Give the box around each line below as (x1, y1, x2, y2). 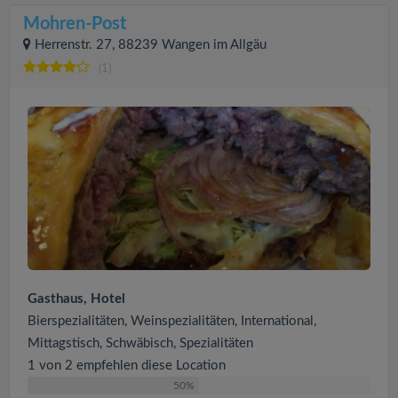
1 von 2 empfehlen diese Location (28, 358, 226, 372)
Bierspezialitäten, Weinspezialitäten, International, (28, 314, 316, 328)
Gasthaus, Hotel (28, 291, 125, 306)
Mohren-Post (23, 15, 126, 33)
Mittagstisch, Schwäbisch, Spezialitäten (28, 336, 253, 350)
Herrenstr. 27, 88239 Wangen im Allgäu (35, 38, 267, 52)
